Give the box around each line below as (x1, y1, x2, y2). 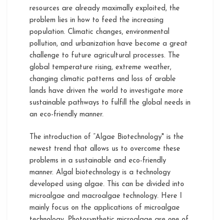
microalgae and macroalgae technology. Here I (29, 192, 182, 200)
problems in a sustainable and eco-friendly (29, 157, 166, 165)
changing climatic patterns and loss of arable (29, 75, 176, 83)
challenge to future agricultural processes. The (29, 52, 180, 59)
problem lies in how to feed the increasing (29, 16, 164, 24)
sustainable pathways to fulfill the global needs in (29, 99, 191, 107)
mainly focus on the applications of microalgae (29, 204, 180, 212)
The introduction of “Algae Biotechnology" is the (29, 134, 184, 141)
